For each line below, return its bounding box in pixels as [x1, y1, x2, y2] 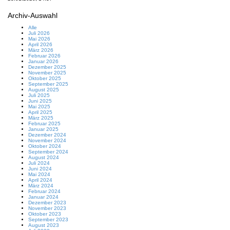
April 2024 [28, 177, 52, 183]
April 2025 [28, 109, 52, 115]
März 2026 [28, 47, 53, 53]
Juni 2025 [28, 98, 52, 104]
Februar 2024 [28, 188, 61, 194]
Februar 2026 [28, 53, 61, 59]
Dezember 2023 [28, 200, 66, 205]
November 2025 [28, 70, 66, 75]
